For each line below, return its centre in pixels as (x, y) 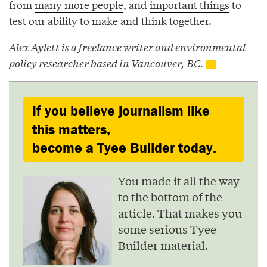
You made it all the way (179, 180)
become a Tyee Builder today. (124, 147)
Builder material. (163, 245)
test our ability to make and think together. (110, 20)
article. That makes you (180, 212)
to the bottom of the (170, 196)
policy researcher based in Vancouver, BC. (106, 63)
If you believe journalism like (121, 110)
